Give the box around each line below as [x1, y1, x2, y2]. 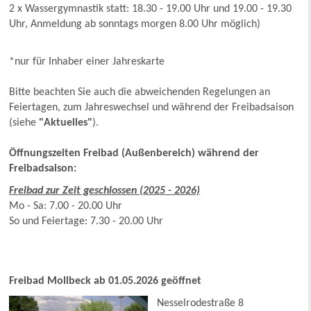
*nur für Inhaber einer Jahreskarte [9, 56, 165, 68]
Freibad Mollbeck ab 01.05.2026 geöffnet [9, 276, 202, 287]
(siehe [9, 117, 40, 129]
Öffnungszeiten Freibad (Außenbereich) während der [9, 148, 260, 160]
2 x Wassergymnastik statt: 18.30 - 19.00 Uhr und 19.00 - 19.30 [9, 3, 292, 15]
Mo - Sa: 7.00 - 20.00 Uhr [9, 201, 123, 212]
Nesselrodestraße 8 [157, 298, 244, 310]
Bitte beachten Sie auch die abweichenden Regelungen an [9, 87, 271, 99]
